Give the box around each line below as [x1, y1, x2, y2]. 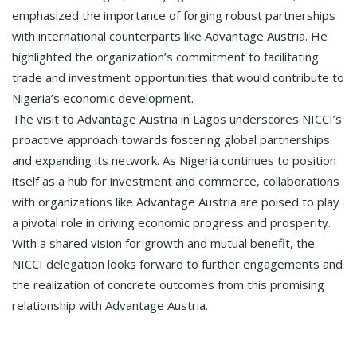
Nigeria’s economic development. [12, 89, 194, 106]
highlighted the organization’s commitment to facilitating [12, 48, 319, 65]
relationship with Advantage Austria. [12, 296, 208, 313]
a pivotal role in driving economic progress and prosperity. [12, 214, 331, 230]
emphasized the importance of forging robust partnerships [12, 6, 335, 23]
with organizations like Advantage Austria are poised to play [12, 193, 339, 210]
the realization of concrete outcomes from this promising [12, 276, 324, 292]
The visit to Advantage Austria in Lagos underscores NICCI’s [12, 110, 342, 127]
